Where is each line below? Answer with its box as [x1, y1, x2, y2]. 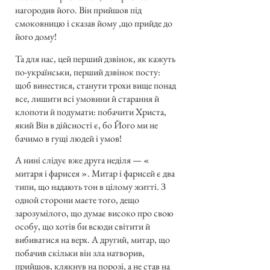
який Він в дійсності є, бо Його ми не [15, 118, 158, 131]
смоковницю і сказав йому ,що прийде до [15, 17, 172, 30]
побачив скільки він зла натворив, [15, 246, 145, 259]
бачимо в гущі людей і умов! [15, 131, 122, 145]
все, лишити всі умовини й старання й [15, 92, 159, 105]
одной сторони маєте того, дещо [15, 193, 139, 206]
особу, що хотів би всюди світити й [15, 219, 150, 233]
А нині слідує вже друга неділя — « [15, 153, 149, 166]
